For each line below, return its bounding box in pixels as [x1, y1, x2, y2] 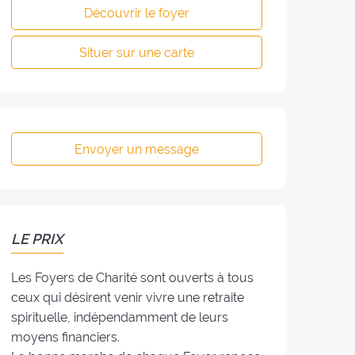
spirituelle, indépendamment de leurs [11, 309, 229, 325]
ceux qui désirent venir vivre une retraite [11, 289, 245, 305]
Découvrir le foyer [84, 6, 190, 21]
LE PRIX [11, 231, 64, 248]
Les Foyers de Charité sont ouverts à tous [11, 269, 254, 285]
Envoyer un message [74, 141, 200, 157]
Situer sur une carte [79, 44, 195, 60]
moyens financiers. [11, 329, 120, 345]
